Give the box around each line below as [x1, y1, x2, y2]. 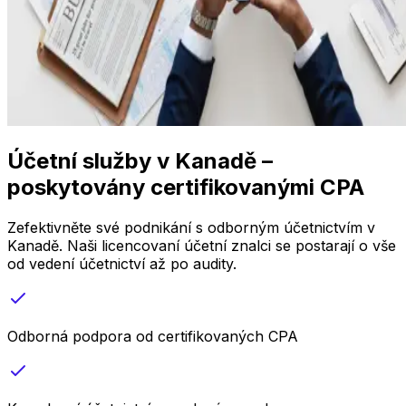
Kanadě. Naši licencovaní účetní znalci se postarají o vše [7, 236, 396, 255]
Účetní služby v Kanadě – [7, 147, 273, 174]
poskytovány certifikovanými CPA [7, 173, 364, 200]
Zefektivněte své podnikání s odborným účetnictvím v [7, 217, 375, 237]
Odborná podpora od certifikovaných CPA [7, 326, 298, 345]
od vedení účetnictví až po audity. [7, 254, 237, 273]
